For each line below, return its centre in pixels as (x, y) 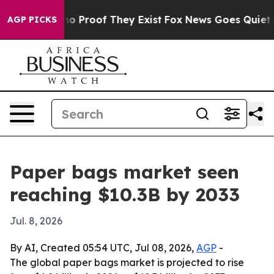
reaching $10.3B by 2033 (125, 194)
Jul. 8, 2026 (36, 221)
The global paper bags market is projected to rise (127, 262)
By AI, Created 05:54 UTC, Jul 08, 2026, (103, 248)
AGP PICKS (32, 20)
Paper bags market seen (124, 172)
